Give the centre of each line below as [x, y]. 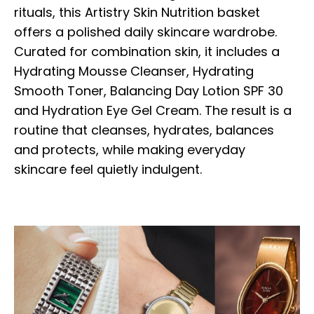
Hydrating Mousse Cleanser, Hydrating [134, 71]
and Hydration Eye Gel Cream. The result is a [153, 110]
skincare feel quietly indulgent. [108, 169]
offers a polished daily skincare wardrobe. [145, 32]
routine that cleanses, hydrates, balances [144, 130]
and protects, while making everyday [130, 149]
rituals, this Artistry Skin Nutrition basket [137, 12]
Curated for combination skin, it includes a [147, 51]
